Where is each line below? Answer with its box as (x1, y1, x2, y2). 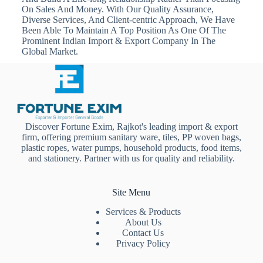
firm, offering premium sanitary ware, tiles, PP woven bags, (21, 131, 241, 142)
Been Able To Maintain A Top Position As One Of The (21, 25, 226, 35)
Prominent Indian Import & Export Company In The (21, 35, 215, 46)
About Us (124, 217, 161, 227)
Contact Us (122, 227, 164, 238)
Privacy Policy (116, 238, 170, 248)
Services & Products (105, 206, 181, 217)
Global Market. (21, 46, 78, 56)
